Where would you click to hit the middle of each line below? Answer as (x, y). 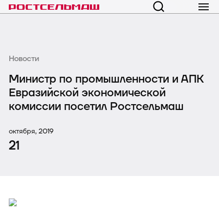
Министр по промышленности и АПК (106, 79)
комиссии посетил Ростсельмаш (96, 106)
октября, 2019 (31, 131)
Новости (24, 59)
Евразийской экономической (87, 93)
